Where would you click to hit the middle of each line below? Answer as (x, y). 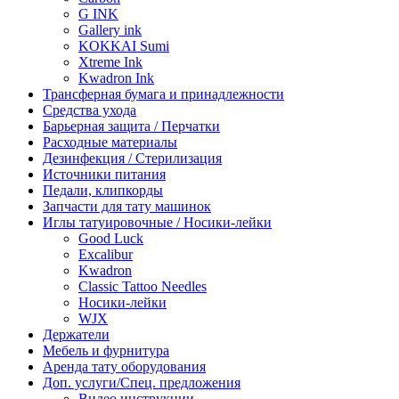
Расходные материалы (110, 142)
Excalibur (106, 255)
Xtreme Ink (110, 62)
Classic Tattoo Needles (142, 287)
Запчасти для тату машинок (127, 207)
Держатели (76, 335)
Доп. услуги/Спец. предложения (142, 383)
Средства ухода (90, 110)
